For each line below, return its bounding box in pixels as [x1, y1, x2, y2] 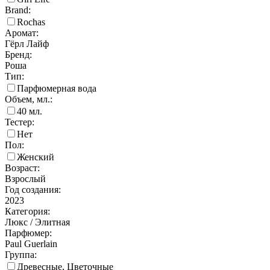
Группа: [5, 250, 37, 260]
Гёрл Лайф [5, 39, 49, 49]
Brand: [5, 5, 31, 16]
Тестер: [5, 117, 34, 128]
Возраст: [5, 163, 40, 174]
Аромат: [5, 28, 39, 39]
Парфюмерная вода [17, 83, 96, 94]
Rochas [17, 17, 45, 28]
